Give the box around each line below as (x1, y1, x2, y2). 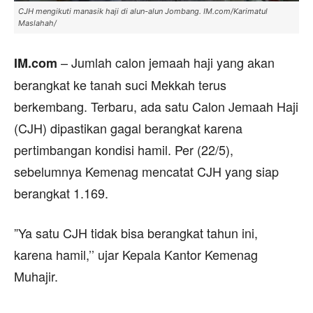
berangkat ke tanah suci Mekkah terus (14, 75, 226, 94)
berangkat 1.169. (14, 183, 108, 202)
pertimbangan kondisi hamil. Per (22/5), (14, 140, 233, 159)
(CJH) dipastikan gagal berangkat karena (14, 118, 242, 137)
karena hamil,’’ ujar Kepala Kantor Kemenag (14, 245, 258, 263)
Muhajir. (14, 266, 58, 285)
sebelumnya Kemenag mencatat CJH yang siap (14, 161, 279, 180)
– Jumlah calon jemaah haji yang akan (57, 52, 275, 71)
